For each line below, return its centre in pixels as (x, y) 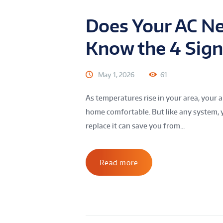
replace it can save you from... (135, 126)
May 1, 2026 (116, 74)
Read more (119, 162)
